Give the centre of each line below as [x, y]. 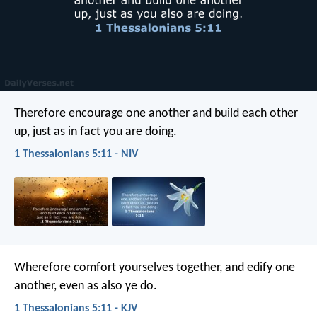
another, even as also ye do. [86, 286]
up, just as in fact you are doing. [96, 132]
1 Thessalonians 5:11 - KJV [76, 308]
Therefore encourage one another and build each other [156, 113]
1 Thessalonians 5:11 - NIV [76, 154]
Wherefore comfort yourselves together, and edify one [155, 267]
